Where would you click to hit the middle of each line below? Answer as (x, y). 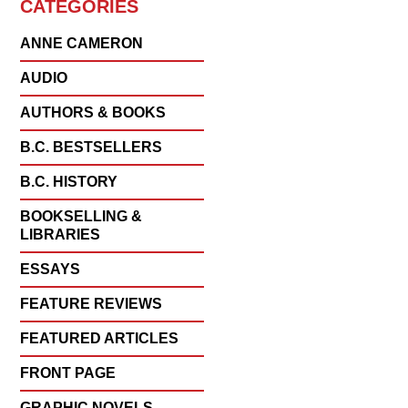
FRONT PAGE (68, 372)
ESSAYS (51, 269)
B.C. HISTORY (69, 181)
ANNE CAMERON (82, 43)
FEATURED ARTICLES (100, 338)
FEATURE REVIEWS (92, 303)
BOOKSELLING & (82, 216)
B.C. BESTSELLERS (92, 147)
